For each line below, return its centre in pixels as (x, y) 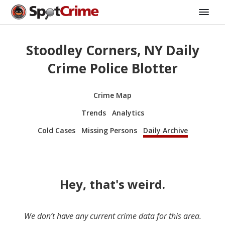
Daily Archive (165, 130)
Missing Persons (109, 130)
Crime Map (113, 95)
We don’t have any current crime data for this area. (113, 216)
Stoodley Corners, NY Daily (113, 50)
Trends (93, 113)
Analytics (128, 113)
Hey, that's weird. (113, 184)
